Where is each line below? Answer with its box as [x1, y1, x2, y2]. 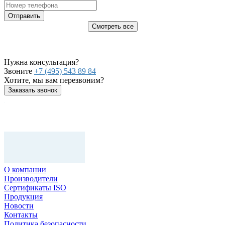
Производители [4, 174, 58, 183]
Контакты [4, 210, 38, 219]
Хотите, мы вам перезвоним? [4, 76, 104, 85]
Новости [4, 201, 34, 210]
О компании [4, 165, 46, 174]
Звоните [4, 67, 34, 76]
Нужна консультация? [4, 58, 79, 67]
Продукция [4, 192, 43, 201]
